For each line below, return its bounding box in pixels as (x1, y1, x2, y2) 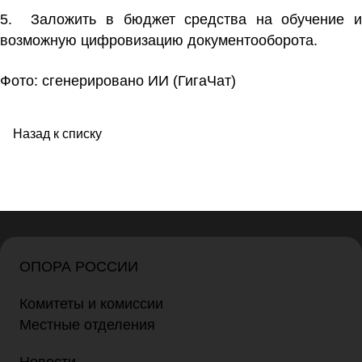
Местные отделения (19, 317, 155, 334)
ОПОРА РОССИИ (19, 259, 138, 276)
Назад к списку (13, 127, 102, 141)
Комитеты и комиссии (19, 296, 163, 313)
